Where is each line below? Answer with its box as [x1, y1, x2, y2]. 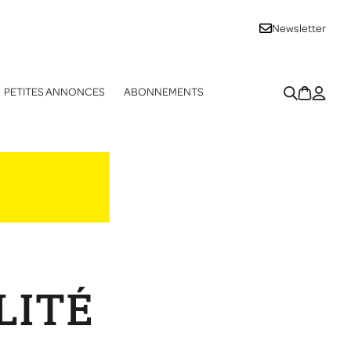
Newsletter [272, 23, 326, 35]
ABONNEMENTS [124, 85, 204, 98]
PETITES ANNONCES [4, 85, 105, 98]
